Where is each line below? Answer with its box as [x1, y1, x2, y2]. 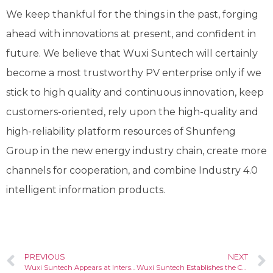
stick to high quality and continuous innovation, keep [6, 87, 264, 99]
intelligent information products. [6, 184, 165, 196]
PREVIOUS [24, 252, 65, 262]
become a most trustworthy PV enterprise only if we [6, 67, 261, 79]
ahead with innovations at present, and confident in [6, 28, 256, 40]
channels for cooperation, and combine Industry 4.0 [6, 165, 258, 177]
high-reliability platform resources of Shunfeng [6, 126, 236, 138]
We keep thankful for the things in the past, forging [6, 9, 258, 21]
